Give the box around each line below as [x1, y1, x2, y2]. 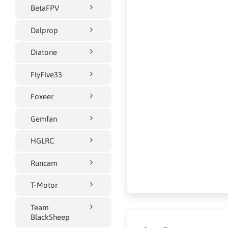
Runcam [31, 158, 58, 167]
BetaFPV [31, 4, 59, 13]
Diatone [31, 48, 57, 57]
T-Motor [31, 181, 58, 190]
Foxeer [31, 92, 53, 101]
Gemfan [31, 114, 57, 123]
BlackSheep [31, 212, 70, 221]
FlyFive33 [31, 70, 62, 79]
